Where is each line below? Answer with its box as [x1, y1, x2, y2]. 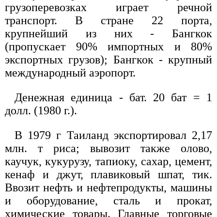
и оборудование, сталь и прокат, [5, 194, 212, 207]
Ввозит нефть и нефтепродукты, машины [5, 181, 212, 194]
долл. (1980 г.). [5, 104, 77, 117]
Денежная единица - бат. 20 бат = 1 [15, 91, 212, 104]
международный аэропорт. [5, 66, 136, 79]
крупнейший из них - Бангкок [5, 27, 212, 40]
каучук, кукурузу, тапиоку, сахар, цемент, [5, 155, 212, 168]
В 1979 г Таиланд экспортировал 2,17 [15, 128, 212, 141]
